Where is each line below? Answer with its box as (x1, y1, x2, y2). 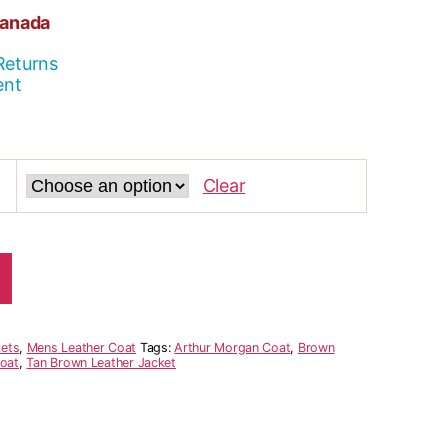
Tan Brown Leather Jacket (26, 355, 176, 371)
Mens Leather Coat (26, 340, 137, 356)
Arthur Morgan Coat (174, 340, 291, 356)
